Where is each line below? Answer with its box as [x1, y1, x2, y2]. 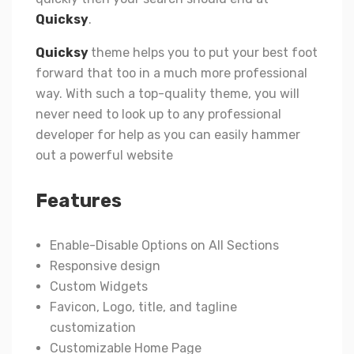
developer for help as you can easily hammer [36, 126, 300, 142]
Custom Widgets [50, 278, 148, 294]
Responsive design [50, 258, 160, 273]
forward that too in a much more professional [36, 65, 307, 81]
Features [36, 189, 122, 212]
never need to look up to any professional [36, 106, 281, 122]
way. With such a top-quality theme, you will [36, 85, 299, 101]
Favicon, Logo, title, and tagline [50, 299, 237, 314]
